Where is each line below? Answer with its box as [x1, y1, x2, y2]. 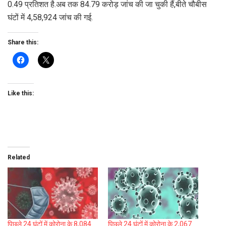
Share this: [8, 39, 38, 46]
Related [8, 154, 30, 161]
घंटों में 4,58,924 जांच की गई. [8, 13, 93, 23]
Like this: [8, 90, 34, 97]
